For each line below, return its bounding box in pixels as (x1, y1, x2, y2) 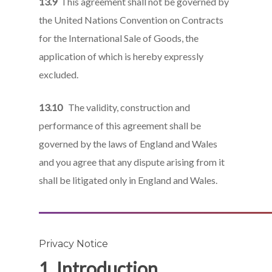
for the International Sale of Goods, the (39, 32, 199, 44)
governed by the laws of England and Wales (39, 138, 218, 149)
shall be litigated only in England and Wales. (39, 174, 218, 186)
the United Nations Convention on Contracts (39, 14, 224, 25)
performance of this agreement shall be (39, 120, 202, 131)
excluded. (39, 69, 79, 80)
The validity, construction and (63, 101, 191, 113)
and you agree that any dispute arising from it (39, 156, 225, 168)
